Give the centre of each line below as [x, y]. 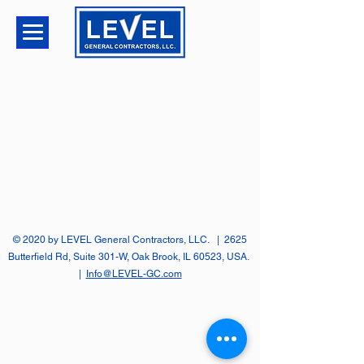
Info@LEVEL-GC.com [134, 274]
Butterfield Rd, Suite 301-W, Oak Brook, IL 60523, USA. [130, 257]
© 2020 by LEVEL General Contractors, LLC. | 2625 [130, 240]
